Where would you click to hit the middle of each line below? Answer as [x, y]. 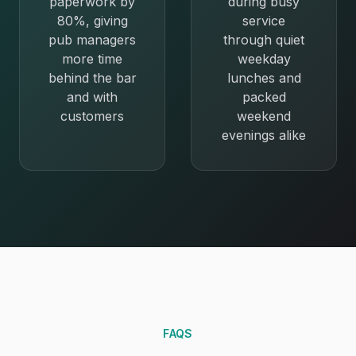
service [264, 21]
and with [92, 97]
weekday [264, 59]
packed [264, 97]
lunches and [264, 78]
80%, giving [92, 21]
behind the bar [92, 78]
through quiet [264, 40]
